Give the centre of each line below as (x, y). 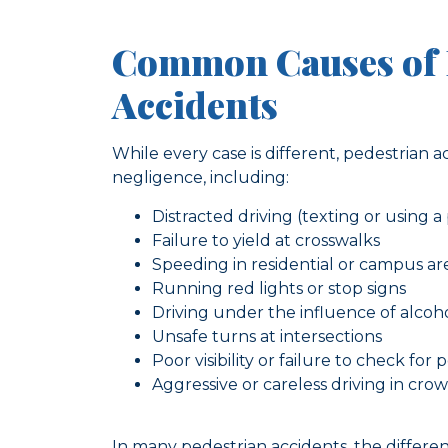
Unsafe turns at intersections (267, 336)
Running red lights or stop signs (279, 288)
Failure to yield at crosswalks (266, 240)
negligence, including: (200, 178)
